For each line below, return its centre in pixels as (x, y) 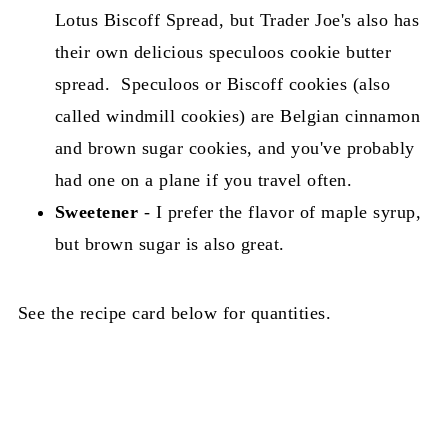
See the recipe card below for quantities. (174, 313)
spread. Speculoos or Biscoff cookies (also (222, 84)
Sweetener (96, 212)
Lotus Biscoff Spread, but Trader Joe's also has (237, 20)
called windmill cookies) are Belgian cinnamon (237, 116)
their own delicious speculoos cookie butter (223, 52)
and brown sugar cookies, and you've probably (234, 148)
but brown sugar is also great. (169, 244)
